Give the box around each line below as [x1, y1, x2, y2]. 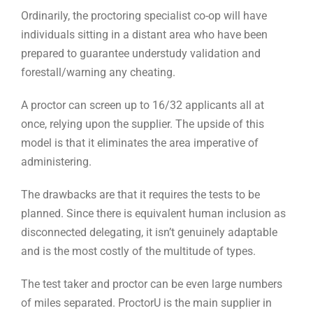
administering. [21, 154, 92, 168]
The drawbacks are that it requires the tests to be [21, 187, 260, 201]
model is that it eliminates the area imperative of [21, 136, 259, 150]
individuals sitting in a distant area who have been [21, 27, 268, 41]
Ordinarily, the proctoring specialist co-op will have [21, 8, 267, 22]
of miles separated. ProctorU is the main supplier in [21, 296, 272, 310]
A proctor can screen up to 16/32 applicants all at [21, 98, 264, 112]
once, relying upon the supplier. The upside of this [21, 117, 264, 131]
